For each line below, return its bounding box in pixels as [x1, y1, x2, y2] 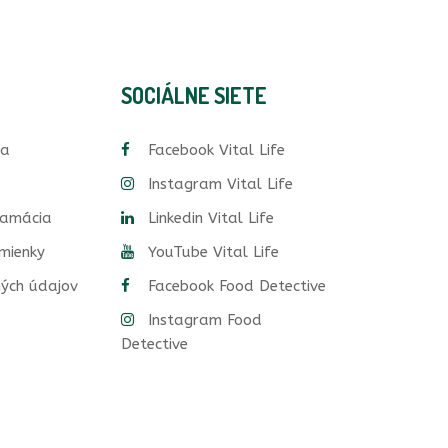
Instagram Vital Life [148, 175, 293, 193]
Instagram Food [148, 311, 262, 329]
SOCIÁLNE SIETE [121, 81, 267, 109]
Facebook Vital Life [148, 141, 285, 159]
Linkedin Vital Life [148, 209, 274, 227]
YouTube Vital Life [148, 243, 279, 261]
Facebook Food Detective [148, 277, 326, 295]
